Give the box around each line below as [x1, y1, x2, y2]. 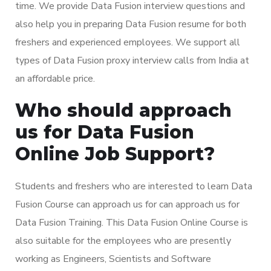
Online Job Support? [15, 142, 215, 165]
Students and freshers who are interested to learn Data [15, 179, 252, 193]
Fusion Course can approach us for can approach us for [15, 197, 240, 211]
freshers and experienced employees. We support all [15, 35, 240, 49]
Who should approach [15, 99, 232, 122]
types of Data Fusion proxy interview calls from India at [15, 53, 249, 67]
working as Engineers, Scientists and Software [15, 252, 211, 266]
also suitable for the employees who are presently [15, 233, 231, 247]
